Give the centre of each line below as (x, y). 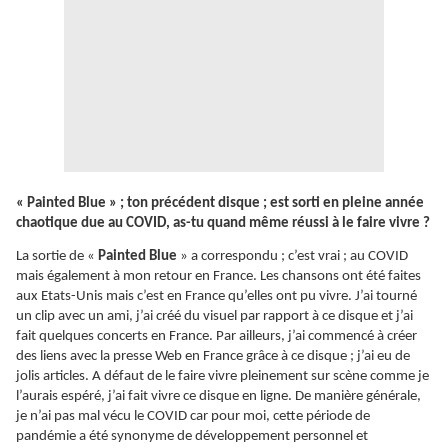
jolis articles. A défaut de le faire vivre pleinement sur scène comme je (222, 377)
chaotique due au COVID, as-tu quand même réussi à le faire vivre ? (223, 224)
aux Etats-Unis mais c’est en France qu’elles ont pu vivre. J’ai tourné (216, 297)
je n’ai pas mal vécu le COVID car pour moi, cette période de (193, 417)
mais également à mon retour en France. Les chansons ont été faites (218, 277)
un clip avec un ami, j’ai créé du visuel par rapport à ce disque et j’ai (214, 317)
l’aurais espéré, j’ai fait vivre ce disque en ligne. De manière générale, (218, 397)
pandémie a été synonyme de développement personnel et (192, 437)
